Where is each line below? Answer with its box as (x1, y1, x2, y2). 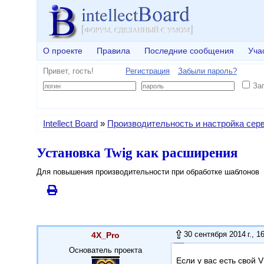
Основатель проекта (68, 246, 142, 255)
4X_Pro (91, 230, 120, 240)
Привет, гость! (43, 67, 94, 75)
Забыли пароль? (178, 67, 237, 75)
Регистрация (126, 67, 170, 75)
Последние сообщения (144, 47, 234, 55)
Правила (97, 47, 130, 55)
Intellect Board (43, 118, 98, 128)
